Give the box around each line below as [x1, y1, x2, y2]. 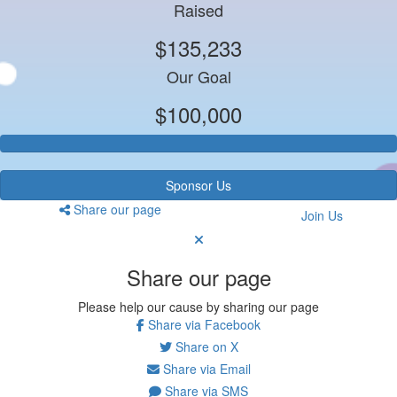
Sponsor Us [166, 175, 231, 194]
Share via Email [159, 359, 251, 378]
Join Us [300, 206, 343, 224]
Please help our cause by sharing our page [78, 297, 319, 315]
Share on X [171, 337, 238, 355]
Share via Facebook [144, 315, 261, 333]
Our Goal [166, 64, 231, 88]
